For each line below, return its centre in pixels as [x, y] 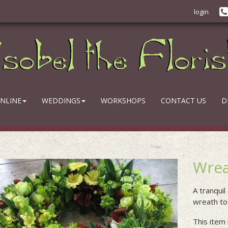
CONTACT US [183, 101]
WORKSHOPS [123, 101]
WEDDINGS [61, 101]
